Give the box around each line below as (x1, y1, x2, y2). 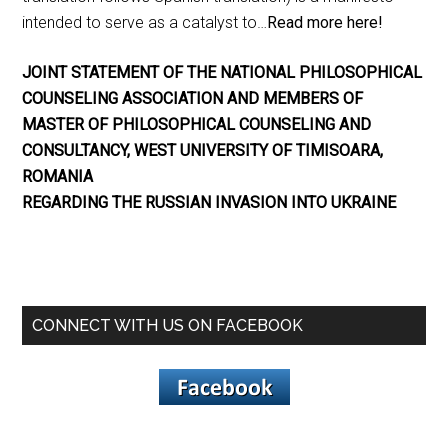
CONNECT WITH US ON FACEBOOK (32, 315, 304, 335)
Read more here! (267, 12, 384, 32)
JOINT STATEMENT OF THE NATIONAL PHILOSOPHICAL (22, 62, 423, 82)
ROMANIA (22, 166, 94, 186)
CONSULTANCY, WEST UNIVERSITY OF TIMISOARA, (22, 140, 384, 160)
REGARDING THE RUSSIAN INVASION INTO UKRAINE (22, 192, 397, 212)
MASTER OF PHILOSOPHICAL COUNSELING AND (22, 114, 372, 134)
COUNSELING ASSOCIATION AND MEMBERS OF (22, 88, 364, 108)
